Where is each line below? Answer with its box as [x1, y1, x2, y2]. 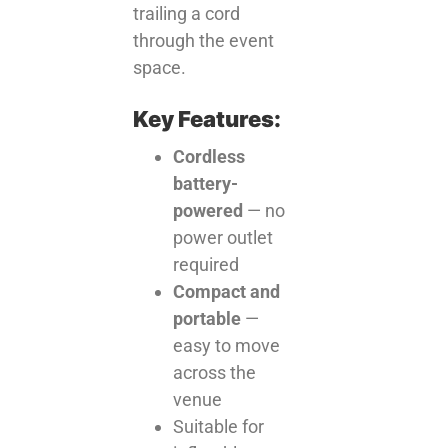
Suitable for [173, 416, 265, 437]
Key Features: [133, 106, 282, 132]
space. [133, 56, 187, 78]
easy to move [173, 335, 281, 356]
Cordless [173, 146, 246, 167]
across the [173, 362, 257, 383]
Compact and [173, 281, 281, 302]
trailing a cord [133, 2, 241, 24]
